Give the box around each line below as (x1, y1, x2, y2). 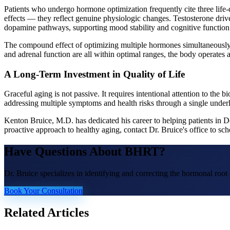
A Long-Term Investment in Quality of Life (4, 68, 185, 80)
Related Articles (4, 206, 89, 220)
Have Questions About (4, 145, 125, 159)
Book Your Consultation (4, 186, 83, 196)
